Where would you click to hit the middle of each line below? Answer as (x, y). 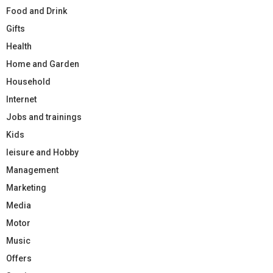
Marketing (26, 187)
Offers (19, 258)
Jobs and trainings (44, 117)
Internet (21, 99)
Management (32, 170)
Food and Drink (37, 11)
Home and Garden (43, 64)
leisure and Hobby (42, 152)
